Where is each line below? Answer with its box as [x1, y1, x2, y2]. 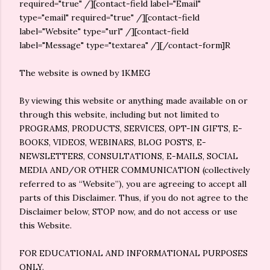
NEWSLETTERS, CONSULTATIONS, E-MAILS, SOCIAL [19, 151, 238, 162]
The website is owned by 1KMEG [19, 67, 151, 78]
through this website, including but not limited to [19, 109, 219, 120]
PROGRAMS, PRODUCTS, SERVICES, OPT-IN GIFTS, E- [19, 123, 242, 134]
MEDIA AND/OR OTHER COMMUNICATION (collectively [19, 165, 250, 175]
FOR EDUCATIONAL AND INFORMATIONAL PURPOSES [19, 248, 248, 259]
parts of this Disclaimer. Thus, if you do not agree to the [19, 192, 248, 203]
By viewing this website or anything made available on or [19, 95, 248, 106]
